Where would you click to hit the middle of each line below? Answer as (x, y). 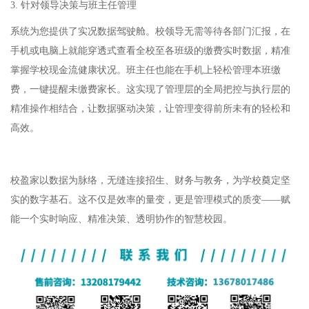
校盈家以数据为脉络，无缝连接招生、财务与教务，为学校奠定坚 (150, 180)
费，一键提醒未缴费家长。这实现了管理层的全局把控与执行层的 (150, 89)
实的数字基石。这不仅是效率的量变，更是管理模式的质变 (136, 199)
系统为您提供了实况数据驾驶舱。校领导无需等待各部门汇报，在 (150, 31)
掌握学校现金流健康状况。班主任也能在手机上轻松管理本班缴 (146, 70)
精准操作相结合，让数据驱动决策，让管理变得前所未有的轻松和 (150, 108)
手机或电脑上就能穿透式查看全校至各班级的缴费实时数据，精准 (150, 50)
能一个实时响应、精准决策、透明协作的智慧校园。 (121, 219)
